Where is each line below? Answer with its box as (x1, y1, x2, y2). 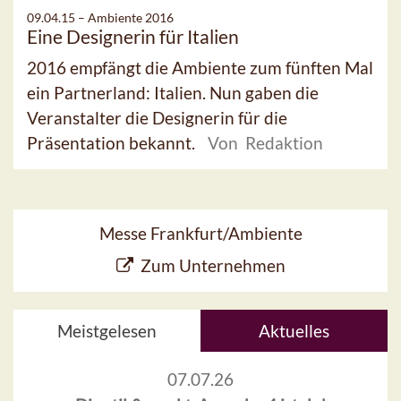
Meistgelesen (57, 320, 157, 341)
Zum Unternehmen (140, 254, 286, 276)
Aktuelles (259, 320, 329, 341)
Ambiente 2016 (88, 9, 174, 25)
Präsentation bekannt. (27, 132, 199, 153)
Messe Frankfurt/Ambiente (98, 222, 303, 243)
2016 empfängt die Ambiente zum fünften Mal (27, 56, 373, 78)
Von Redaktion (208, 132, 323, 153)
